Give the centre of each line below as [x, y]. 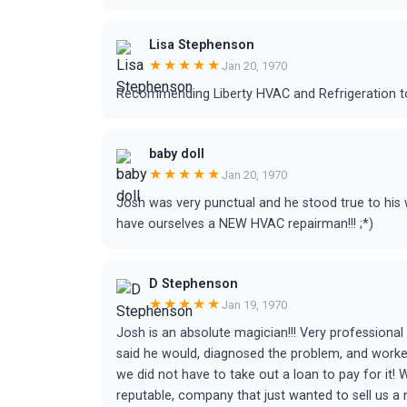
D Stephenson [194, 284]
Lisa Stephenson [202, 45]
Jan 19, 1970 [254, 304]
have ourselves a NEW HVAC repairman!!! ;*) [245, 224]
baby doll [177, 154]
